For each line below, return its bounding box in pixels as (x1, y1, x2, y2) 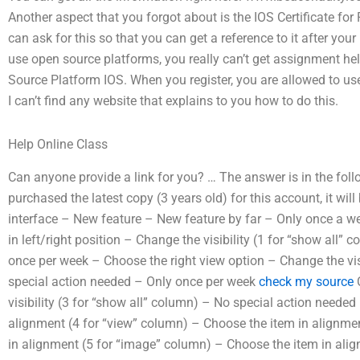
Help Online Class (8, 136, 108, 152)
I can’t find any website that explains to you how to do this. (8, 92, 338, 108)
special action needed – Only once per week (8, 273, 259, 289)
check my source (259, 273, 354, 289)
